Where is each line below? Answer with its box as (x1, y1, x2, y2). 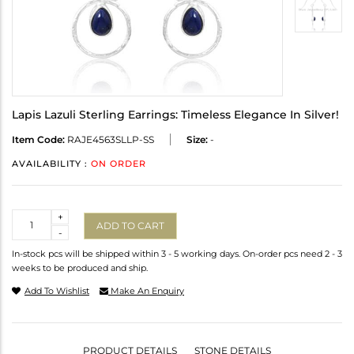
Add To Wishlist (24, 285, 89, 297)
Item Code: (12, 134, 65, 146)
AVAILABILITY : (12, 158, 91, 170)
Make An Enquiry (108, 285, 184, 297)
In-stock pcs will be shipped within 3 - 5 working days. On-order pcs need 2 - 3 (12, 248, 342, 260)
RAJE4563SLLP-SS (65, 134, 154, 146)
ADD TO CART (96, 219, 164, 232)
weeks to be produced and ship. (12, 262, 148, 274)
